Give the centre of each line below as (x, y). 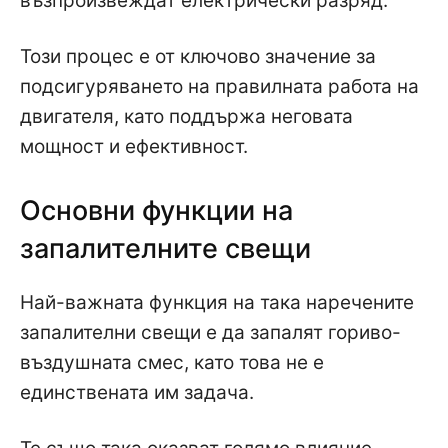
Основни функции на (156, 210)
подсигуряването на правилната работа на (219, 86)
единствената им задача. (137, 392)
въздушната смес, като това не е (172, 362)
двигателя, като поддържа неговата (186, 116)
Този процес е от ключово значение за (198, 56)
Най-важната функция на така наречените (217, 302)
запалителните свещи (165, 248)
